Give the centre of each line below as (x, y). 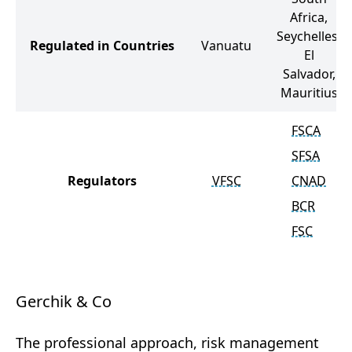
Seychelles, (309, 36)
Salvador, (309, 74)
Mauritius (309, 93)
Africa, (309, 17)
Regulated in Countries (102, 46)
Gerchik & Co (64, 301)
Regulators (102, 181)
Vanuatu (226, 46)
